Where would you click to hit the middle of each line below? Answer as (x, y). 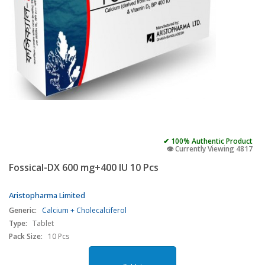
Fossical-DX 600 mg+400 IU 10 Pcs (84, 167)
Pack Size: (26, 236)
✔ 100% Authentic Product (208, 141)
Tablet (43, 223)
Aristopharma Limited (47, 195)
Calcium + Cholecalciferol (84, 210)
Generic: (23, 210)
